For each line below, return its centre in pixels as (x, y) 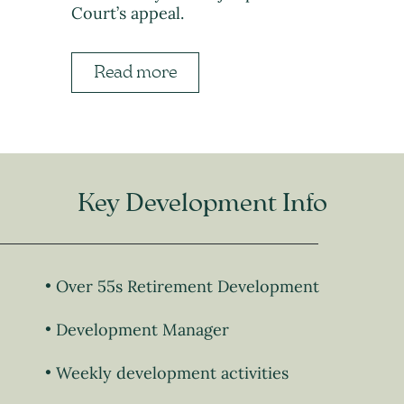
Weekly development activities (172, 373)
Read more (136, 73)
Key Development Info (202, 204)
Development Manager (142, 330)
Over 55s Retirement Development (188, 287)
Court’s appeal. (128, 14)
